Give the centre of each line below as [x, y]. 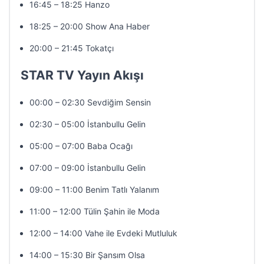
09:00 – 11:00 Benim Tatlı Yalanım [94, 189]
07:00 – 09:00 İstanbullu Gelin [88, 168]
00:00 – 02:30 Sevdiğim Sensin [90, 102]
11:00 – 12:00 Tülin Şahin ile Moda [95, 211]
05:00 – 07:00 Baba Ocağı [81, 146]
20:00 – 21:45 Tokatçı [72, 48]
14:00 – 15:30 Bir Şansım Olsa [87, 255]
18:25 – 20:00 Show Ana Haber [90, 26]
